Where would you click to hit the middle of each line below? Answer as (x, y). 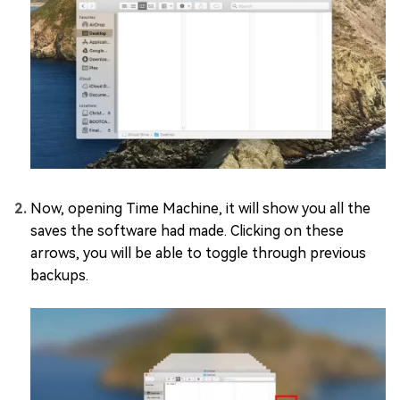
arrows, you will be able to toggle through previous (198, 253)
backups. (59, 275)
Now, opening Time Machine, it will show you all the (200, 208)
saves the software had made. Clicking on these (187, 230)
